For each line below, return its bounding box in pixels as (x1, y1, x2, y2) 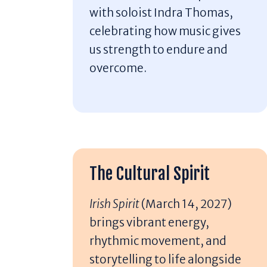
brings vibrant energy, (89, 215, 210, 230)
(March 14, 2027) (141, 197, 232, 212)
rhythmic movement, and (89, 234, 227, 249)
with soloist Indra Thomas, (89, 5, 234, 20)
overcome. (89, 60, 147, 75)
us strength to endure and (89, 42, 228, 57)
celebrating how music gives (89, 23, 241, 38)
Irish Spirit (89, 197, 142, 212)
